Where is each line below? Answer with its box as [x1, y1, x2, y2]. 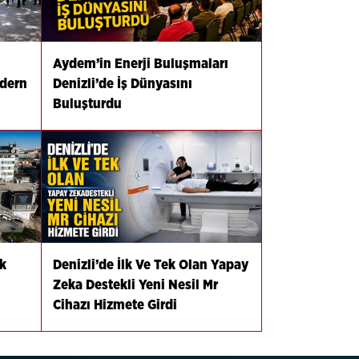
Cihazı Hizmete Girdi [52, 297, 177, 312]
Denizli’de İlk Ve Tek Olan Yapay [52, 257, 248, 272]
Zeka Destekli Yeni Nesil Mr [52, 277, 218, 292]
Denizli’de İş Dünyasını [52, 76, 192, 91]
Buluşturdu [52, 96, 122, 111]
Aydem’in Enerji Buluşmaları [52, 56, 228, 71]
